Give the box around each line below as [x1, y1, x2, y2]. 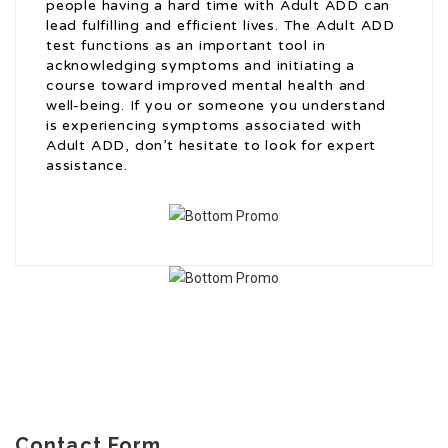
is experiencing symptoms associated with [46, 117, 362, 135]
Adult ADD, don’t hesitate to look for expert [46, 137, 377, 155]
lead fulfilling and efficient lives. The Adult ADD [46, 17, 395, 35]
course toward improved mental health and [46, 77, 366, 95]
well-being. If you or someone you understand [46, 97, 387, 115]
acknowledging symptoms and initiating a [46, 57, 356, 75]
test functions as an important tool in [46, 37, 326, 55]
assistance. [46, 157, 128, 175]
